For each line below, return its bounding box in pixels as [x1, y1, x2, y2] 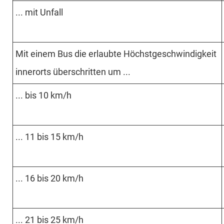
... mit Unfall [15, 6, 63, 17]
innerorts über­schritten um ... [15, 66, 130, 77]
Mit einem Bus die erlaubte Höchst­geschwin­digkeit [15, 48, 216, 59]
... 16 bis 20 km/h [15, 172, 83, 183]
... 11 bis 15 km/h [15, 131, 83, 142]
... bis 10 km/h [15, 89, 71, 100]
